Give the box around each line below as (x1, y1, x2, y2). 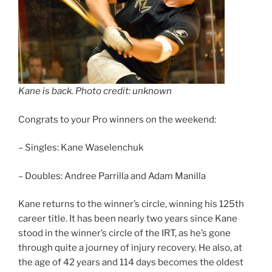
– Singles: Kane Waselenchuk (18, 142, 143, 154)
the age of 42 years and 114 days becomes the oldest (18, 257, 243, 268)
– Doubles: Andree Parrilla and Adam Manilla (18, 170, 206, 182)
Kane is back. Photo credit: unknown (18, 86, 172, 97)
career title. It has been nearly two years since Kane (18, 213, 237, 225)
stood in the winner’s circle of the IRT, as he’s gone (18, 228, 231, 239)
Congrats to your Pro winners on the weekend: (18, 114, 216, 125)
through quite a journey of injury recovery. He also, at (18, 242, 242, 254)
